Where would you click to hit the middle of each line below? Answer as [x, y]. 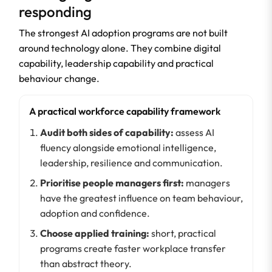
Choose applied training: [95, 233]
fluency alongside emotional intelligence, [128, 147]
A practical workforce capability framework [125, 111]
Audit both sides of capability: [107, 132]
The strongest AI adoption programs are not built [123, 32]
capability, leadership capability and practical [116, 63]
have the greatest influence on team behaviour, [141, 198]
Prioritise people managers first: [112, 182]
